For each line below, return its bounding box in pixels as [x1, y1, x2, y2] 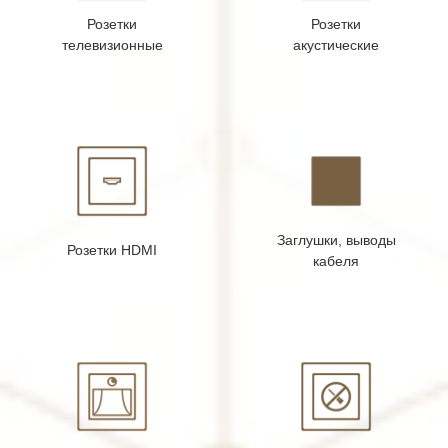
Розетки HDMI [67, 242, 157, 259]
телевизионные [61, 37, 163, 54]
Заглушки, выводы [276, 231, 396, 248]
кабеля [313, 252, 359, 269]
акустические [293, 37, 379, 54]
